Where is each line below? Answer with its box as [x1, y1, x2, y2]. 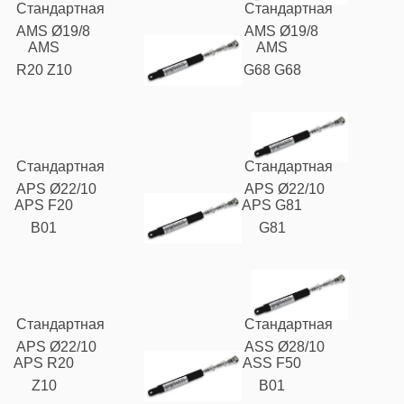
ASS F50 [243, 354, 302, 371]
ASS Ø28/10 [244, 339, 326, 355]
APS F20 [14, 197, 74, 213]
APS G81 [242, 197, 303, 213]
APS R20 [14, 354, 75, 371]
